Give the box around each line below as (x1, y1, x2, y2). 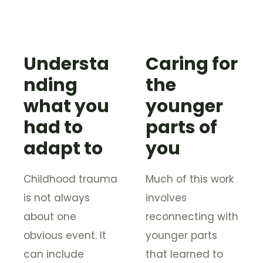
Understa (23, 52, 109, 76)
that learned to (146, 247, 223, 261)
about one (23, 210, 76, 224)
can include (23, 247, 84, 261)
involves (146, 191, 187, 205)
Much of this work (146, 172, 234, 186)
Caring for (146, 52, 238, 76)
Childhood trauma (23, 172, 117, 186)
